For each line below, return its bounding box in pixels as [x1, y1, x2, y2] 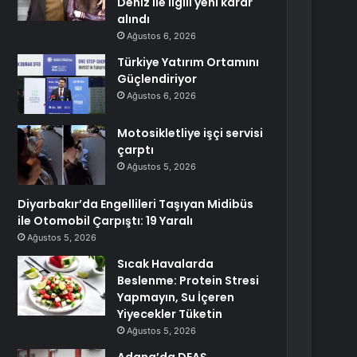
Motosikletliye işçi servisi [117, 125, 264, 141]
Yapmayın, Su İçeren [117, 289, 235, 305]
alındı [117, 11, 151, 27]
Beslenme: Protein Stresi [117, 273, 260, 288]
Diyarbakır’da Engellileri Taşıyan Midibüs [18, 196, 254, 212]
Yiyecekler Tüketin [117, 306, 223, 322]
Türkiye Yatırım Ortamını [117, 54, 260, 70]
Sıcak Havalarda [117, 256, 214, 272]
